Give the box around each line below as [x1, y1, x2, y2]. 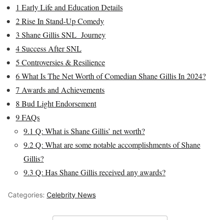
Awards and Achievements [20, 84, 105, 95]
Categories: [8, 191, 47, 199]
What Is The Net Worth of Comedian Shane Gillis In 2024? [20, 71, 206, 82]
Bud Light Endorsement [20, 98, 96, 109]
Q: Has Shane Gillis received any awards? [33, 167, 165, 178]
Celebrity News [47, 191, 96, 199]
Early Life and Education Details [20, 2, 123, 13]
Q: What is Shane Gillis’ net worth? [33, 126, 145, 137]
